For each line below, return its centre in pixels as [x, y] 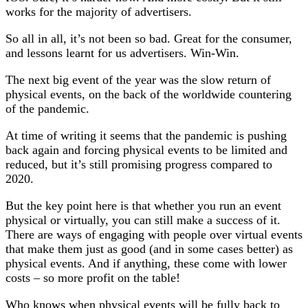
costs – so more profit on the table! [93, 278]
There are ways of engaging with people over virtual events [154, 234]
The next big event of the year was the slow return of [138, 80]
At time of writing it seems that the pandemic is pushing [146, 135]
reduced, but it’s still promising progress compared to [139, 164]
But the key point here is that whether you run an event [143, 206]
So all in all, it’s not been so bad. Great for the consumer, [149, 38]
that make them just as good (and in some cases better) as [149, 249]
